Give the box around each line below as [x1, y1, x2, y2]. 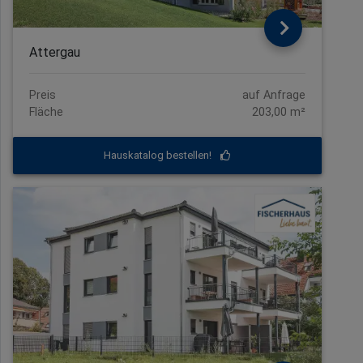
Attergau [29, 44, 80, 60]
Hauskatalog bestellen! [104, 149, 214, 162]
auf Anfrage [242, 88, 305, 102]
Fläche [29, 105, 63, 119]
